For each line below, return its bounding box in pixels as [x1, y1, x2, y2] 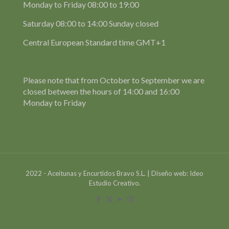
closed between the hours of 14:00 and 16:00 [23, 86, 179, 96]
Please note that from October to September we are [23, 75, 204, 85]
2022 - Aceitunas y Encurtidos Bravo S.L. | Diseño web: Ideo [26, 169, 203, 177]
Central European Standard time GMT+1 [23, 37, 166, 47]
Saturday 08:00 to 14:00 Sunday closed [23, 18, 158, 28]
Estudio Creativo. [88, 178, 141, 187]
